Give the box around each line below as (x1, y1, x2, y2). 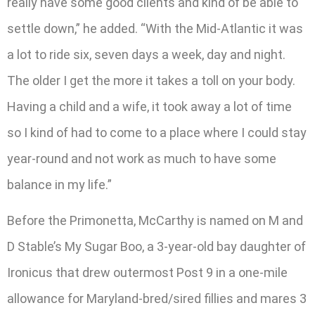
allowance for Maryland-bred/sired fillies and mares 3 (7, 291, 307, 307)
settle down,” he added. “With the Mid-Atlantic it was (7, 20, 303, 36)
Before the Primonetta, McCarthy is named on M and (7, 213, 303, 229)
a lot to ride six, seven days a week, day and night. (7, 46, 285, 62)
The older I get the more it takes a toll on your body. (7, 72, 295, 88)
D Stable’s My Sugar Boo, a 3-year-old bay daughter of (7, 239, 306, 255)
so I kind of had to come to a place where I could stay (7, 124, 307, 140)
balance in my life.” (7, 176, 112, 192)
